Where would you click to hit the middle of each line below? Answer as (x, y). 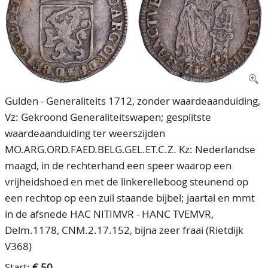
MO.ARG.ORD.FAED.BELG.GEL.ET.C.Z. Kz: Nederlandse (130, 150)
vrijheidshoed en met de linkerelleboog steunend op (127, 182)
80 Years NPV (44, 43)
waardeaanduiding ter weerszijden (85, 133)
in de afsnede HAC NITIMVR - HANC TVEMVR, (109, 214)
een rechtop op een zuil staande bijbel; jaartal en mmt (130, 198)
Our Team (36, 19)
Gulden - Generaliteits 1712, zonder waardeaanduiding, (133, 101)
